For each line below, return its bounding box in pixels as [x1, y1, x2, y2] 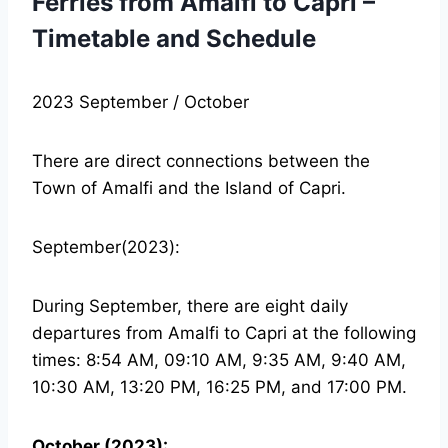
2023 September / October [32, 91, 249, 112]
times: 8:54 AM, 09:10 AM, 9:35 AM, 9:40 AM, [32, 349, 406, 370]
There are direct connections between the [32, 150, 370, 171]
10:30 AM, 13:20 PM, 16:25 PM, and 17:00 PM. [32, 376, 407, 397]
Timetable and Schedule [32, 23, 316, 53]
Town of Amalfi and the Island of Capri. [32, 177, 346, 198]
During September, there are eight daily [32, 295, 348, 316]
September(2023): [32, 236, 180, 257]
